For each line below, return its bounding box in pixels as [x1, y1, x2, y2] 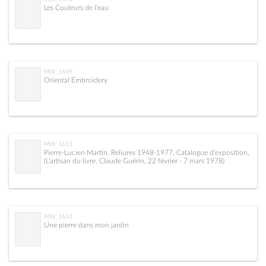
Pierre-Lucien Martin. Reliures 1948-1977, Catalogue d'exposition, [44, 148, 249, 156]
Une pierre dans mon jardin [44, 221, 129, 229]
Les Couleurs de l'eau [44, 4, 109, 11]
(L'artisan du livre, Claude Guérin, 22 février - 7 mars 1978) [44, 157, 224, 164]
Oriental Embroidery [44, 76, 107, 84]
